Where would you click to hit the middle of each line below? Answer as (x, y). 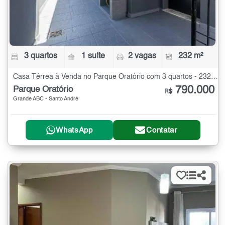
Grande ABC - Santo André (46, 99)
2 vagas (142, 56)
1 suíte (93, 56)
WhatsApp (74, 130)
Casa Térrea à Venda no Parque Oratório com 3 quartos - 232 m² (214, 77)
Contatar (162, 130)
